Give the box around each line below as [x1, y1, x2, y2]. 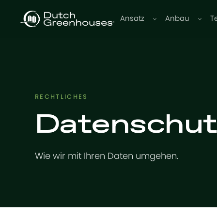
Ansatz [120, 15, 145, 22]
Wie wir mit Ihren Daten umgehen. [35, 152, 178, 161]
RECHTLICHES [35, 94, 88, 100]
